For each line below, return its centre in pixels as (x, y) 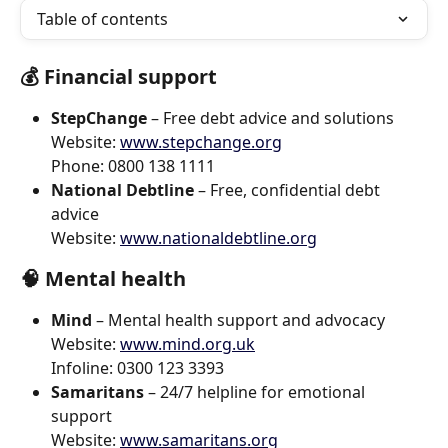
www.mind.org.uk (187, 344)
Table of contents (102, 19)
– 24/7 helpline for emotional (256, 392)
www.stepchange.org (201, 142)
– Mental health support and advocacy (238, 320)
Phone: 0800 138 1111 (133, 166)
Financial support (130, 76)
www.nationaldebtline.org (218, 238)
